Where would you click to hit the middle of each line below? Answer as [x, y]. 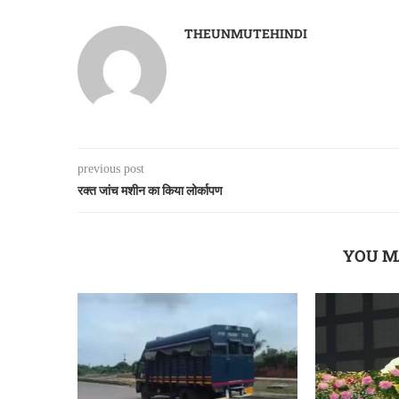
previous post [111, 169]
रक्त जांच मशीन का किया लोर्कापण [150, 191]
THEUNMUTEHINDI [246, 34]
